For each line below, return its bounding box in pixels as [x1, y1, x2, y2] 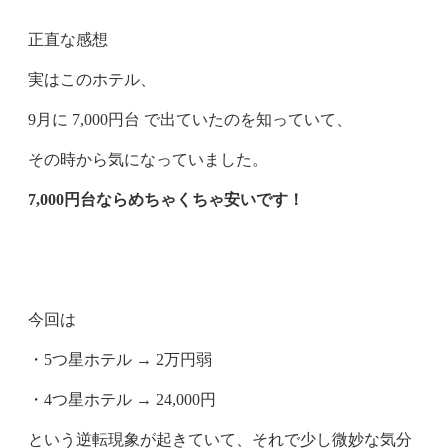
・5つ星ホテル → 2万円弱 [28, 351, 212, 368]
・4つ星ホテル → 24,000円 [28, 391, 216, 408]
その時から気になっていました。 [28, 151, 268, 168]
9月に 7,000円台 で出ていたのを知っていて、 [28, 111, 352, 128]
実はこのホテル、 [28, 71, 156, 88]
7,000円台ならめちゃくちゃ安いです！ [28, 191, 304, 208]
